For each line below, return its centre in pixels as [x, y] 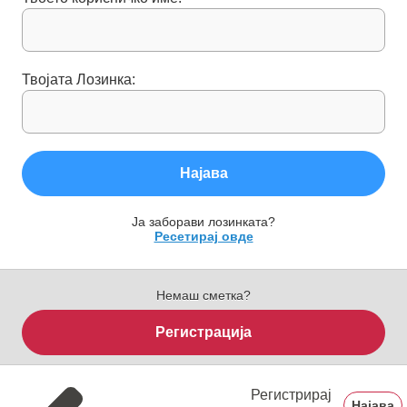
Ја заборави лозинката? [203, 221]
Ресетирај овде [203, 236]
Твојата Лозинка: [79, 79]
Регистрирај [292, 394]
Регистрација [203, 332]
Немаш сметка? [203, 295]
